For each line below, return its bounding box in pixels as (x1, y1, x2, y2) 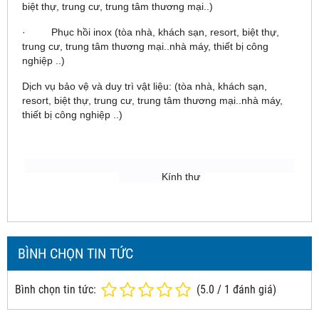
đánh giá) (230, 282, 276, 296)
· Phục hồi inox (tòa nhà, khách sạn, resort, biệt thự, (22, 26, 279, 38)
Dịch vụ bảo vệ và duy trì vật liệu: (22, 80, 172, 92)
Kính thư (119, 170, 200, 182)
